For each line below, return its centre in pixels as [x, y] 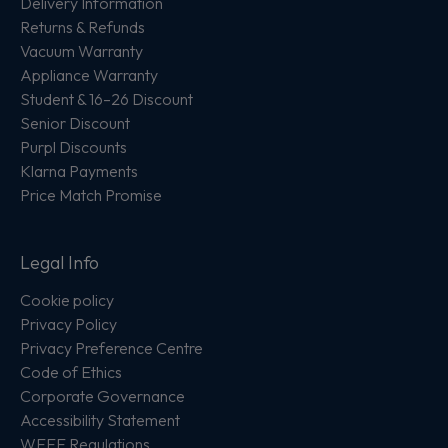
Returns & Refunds [82, 27]
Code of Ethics [71, 372]
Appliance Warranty [89, 75]
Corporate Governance [102, 396]
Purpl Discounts [73, 147]
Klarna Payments [79, 171]
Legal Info [59, 263]
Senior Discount [75, 123]
